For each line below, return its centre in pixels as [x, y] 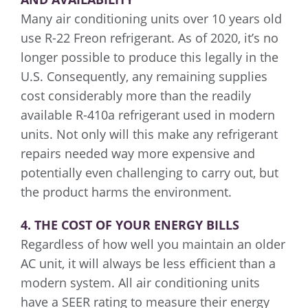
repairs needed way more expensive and [138, 154]
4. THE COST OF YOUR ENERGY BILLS [130, 225]
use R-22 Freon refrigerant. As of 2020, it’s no [150, 38]
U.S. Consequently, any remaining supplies [144, 77]
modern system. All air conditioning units [140, 283]
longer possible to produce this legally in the [150, 57]
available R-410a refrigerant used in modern [148, 115]
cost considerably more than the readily [136, 96]
